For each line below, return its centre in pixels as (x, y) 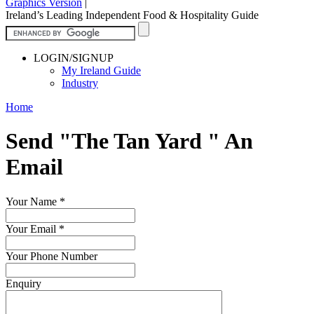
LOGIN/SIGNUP (74, 57)
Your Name (33, 201)
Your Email (32, 228)
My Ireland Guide (101, 70)
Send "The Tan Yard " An (129, 141)
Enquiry (23, 283)
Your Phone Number (52, 256)
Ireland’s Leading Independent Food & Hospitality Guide (132, 15)
